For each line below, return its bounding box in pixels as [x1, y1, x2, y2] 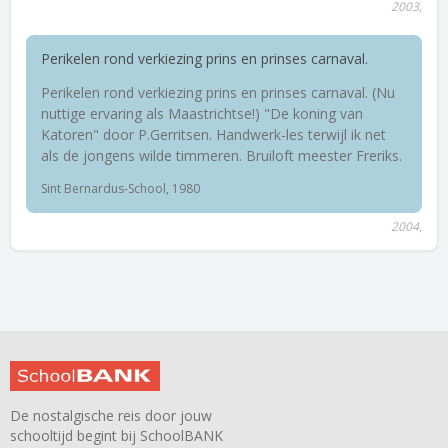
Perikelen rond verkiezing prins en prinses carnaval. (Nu [41, 83, 395, 102]
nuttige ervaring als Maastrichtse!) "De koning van [41, 104, 363, 123]
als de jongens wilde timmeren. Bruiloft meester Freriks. [41, 146, 402, 165]
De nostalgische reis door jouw [10, 406, 212, 425]
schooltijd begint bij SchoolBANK [10, 426, 223, 445]
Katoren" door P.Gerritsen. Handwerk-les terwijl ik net [41, 125, 386, 144]
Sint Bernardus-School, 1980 [41, 180, 200, 197]
